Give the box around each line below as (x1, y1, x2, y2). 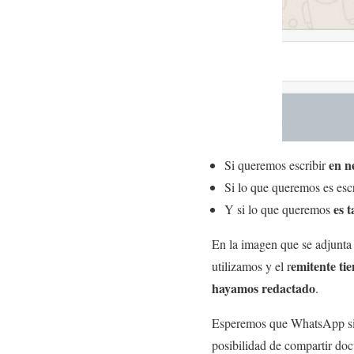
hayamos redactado (212, 278, 315, 297)
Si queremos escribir (224, 156, 329, 173)
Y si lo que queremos (224, 200, 333, 217)
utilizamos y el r (212, 257, 291, 274)
